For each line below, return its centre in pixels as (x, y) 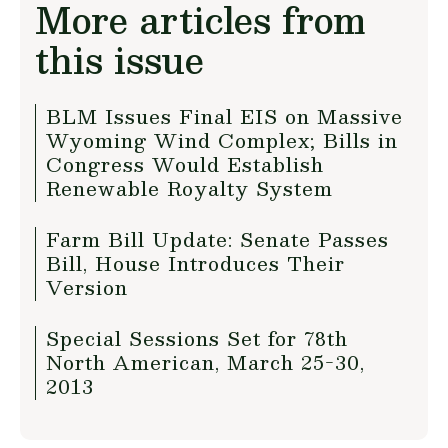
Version (87, 287)
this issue (119, 59)
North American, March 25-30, (205, 362)
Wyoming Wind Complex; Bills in (222, 140)
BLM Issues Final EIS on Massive (224, 116)
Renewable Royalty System (189, 188)
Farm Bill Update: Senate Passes (217, 239)
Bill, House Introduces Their (195, 263)
